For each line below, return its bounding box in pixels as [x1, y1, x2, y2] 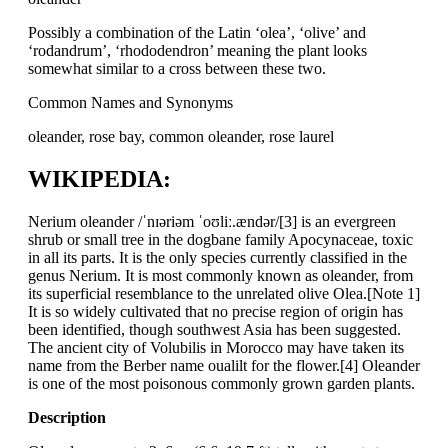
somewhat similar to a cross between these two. [28, 60, 326, 78]
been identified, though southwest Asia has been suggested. [28, 321, 401, 339]
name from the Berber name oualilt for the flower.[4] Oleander [28, 357, 420, 375]
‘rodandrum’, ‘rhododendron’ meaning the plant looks [28, 42, 367, 60]
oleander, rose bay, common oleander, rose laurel [28, 128, 334, 146]
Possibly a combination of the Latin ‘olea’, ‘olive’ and [28, 24, 366, 42]
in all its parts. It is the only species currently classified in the [28, 249, 407, 267]
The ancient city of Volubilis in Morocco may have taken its [28, 339, 404, 357]
